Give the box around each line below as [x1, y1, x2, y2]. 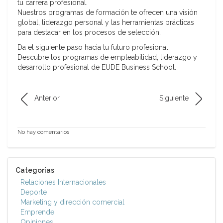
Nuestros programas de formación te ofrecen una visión [17, 8, 198, 17]
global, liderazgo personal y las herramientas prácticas [17, 18, 194, 27]
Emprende [20, 208, 54, 217]
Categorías [15, 166, 54, 175]
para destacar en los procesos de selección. [17, 28, 161, 37]
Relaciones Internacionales [20, 178, 106, 187]
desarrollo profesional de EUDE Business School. [17, 63, 176, 72]
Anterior [34, 94, 60, 103]
